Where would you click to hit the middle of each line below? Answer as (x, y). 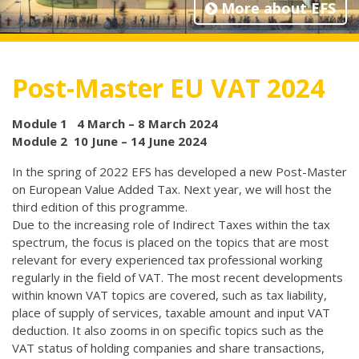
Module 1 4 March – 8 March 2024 (115, 123)
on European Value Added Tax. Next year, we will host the (172, 189)
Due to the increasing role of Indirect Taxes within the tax (171, 224)
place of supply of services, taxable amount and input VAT (171, 313)
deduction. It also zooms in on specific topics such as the (168, 330)
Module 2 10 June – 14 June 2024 (109, 141)
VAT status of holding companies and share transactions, (168, 348)
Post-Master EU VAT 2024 (168, 88)
